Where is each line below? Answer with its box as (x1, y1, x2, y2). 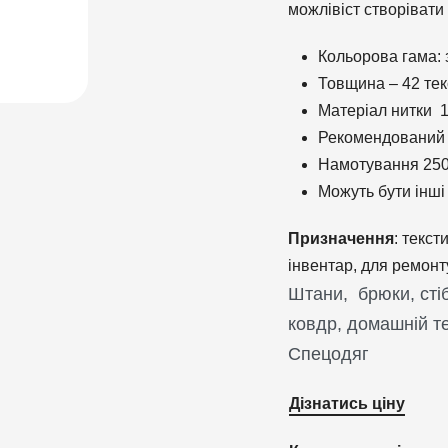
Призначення (288, 230, 395, 247)
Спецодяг (288, 344, 370, 364)
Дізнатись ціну (289, 394, 406, 412)
